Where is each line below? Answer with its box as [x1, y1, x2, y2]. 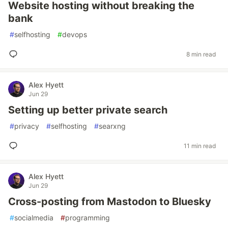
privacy [14, 122, 39, 130]
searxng [99, 122, 126, 130]
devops [62, 30, 87, 39]
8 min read [186, 50, 216, 58]
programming [65, 213, 110, 222]
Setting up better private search [8, 104, 167, 116]
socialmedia [14, 213, 53, 222]
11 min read [184, 141, 216, 150]
